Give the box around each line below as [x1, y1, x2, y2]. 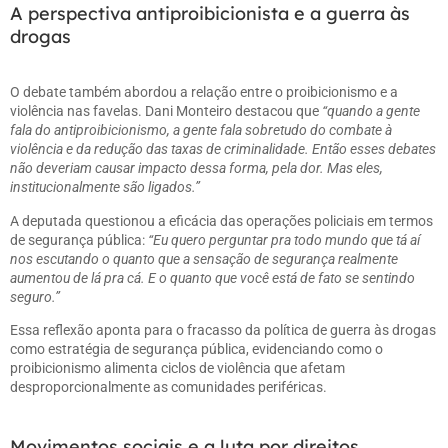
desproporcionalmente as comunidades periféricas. [10, 379, 327, 396]
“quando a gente [322, 103, 420, 120]
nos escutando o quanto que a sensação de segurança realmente [10, 250, 398, 267]
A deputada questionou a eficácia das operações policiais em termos [10, 212, 433, 229]
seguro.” [10, 288, 60, 305]
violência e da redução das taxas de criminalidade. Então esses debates [10, 141, 436, 158]
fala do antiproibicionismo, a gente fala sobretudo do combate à [10, 122, 392, 139]
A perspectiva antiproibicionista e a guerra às [10, 2, 410, 26]
